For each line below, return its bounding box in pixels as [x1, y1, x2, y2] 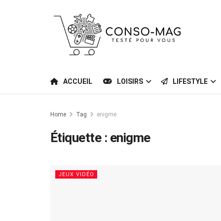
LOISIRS [117, 77, 143, 85]
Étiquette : [50, 130, 110, 145]
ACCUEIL [63, 77, 92, 85]
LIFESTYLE [173, 77, 208, 85]
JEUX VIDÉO [58, 171, 94, 178]
